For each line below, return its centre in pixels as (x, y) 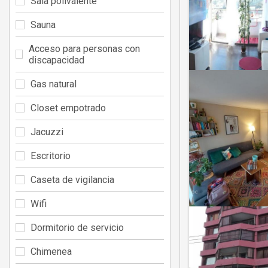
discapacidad (57, 60)
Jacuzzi (47, 132)
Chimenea (51, 251)
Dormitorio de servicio (77, 227)
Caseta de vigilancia (72, 179)
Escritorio (51, 156)
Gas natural (54, 84)
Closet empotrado (68, 108)
